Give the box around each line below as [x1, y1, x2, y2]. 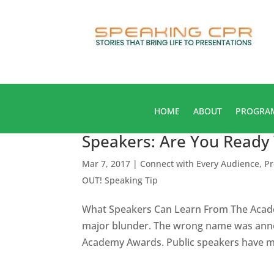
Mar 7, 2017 [82, 157, 131, 169]
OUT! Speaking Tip [82, 174, 158, 186]
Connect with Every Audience [140, 157, 260, 169]
